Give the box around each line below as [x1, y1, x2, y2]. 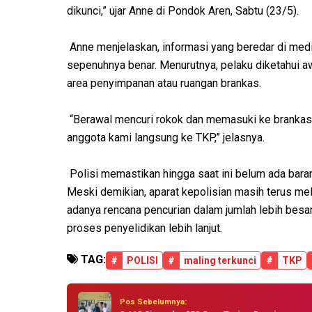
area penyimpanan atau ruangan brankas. [67, 77, 261, 91]
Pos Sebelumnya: [120, 297, 187, 306]
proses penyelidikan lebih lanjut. [67, 221, 222, 235]
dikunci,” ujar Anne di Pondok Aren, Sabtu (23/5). [67, 4, 299, 18]
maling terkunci [184, 255, 256, 267]
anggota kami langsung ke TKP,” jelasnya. [67, 131, 265, 145]
